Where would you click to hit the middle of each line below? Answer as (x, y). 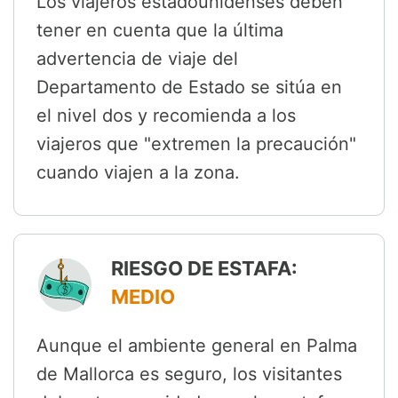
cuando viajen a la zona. (138, 173)
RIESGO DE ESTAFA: (204, 269)
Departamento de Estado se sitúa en (189, 88)
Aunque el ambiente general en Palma (197, 346)
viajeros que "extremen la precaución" (196, 144)
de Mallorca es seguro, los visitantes (189, 374)
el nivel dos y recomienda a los (166, 116)
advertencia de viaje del (137, 59)
